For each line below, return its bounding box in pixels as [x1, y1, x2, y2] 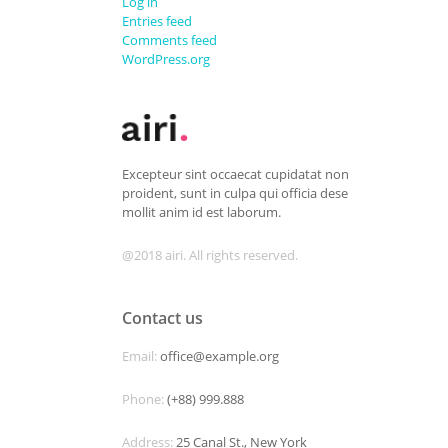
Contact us [122, 306, 203, 329]
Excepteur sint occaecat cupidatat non [122, 164, 349, 183]
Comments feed [122, 31, 217, 49]
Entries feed [122, 12, 192, 30]
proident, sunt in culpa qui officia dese [122, 183, 348, 202]
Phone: [122, 389, 164, 408]
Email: [122, 346, 157, 365]
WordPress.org [122, 50, 210, 68]
